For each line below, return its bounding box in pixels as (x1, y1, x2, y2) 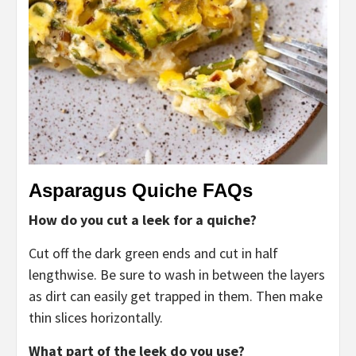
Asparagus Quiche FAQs (29, 180, 253, 202)
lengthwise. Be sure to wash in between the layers (29, 265, 325, 284)
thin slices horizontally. (29, 308, 163, 327)
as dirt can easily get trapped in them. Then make (29, 287, 323, 306)
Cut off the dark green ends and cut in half (29, 244, 278, 263)
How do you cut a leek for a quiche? (29, 211, 257, 230)
